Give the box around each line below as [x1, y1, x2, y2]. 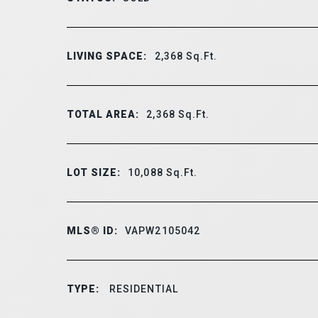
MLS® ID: [66, 224, 119, 236]
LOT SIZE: [66, 166, 121, 178]
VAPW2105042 [125, 224, 201, 236]
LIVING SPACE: [66, 50, 148, 62]
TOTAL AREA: [66, 108, 140, 120]
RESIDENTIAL [106, 283, 178, 295]
